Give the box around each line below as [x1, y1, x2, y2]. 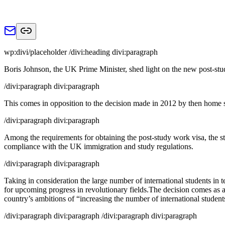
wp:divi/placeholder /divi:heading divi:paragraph [4, 47, 158, 56]
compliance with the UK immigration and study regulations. [4, 142, 193, 151]
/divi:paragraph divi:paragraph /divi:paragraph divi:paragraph [4, 211, 197, 220]
